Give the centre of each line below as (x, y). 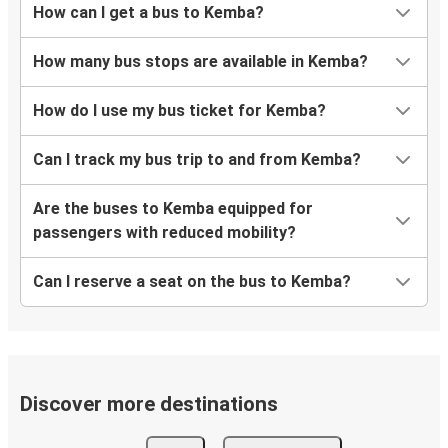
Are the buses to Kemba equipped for (173, 209)
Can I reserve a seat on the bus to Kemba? (192, 282)
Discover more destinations (149, 404)
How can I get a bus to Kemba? (148, 13)
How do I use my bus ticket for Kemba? (179, 111)
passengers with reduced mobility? (164, 233)
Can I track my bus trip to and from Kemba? (197, 160)
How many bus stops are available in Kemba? (200, 62)
